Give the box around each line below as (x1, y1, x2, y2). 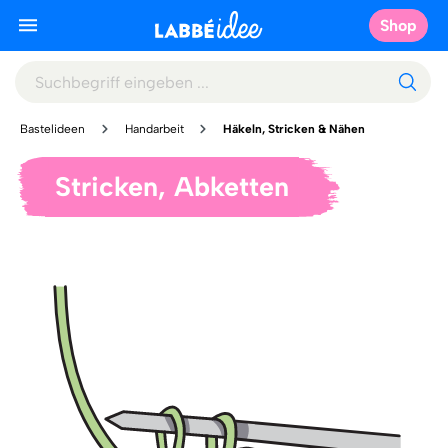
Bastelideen (20, 122, 85, 136)
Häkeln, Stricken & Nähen (223, 122, 366, 136)
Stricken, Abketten (55, 170, 289, 203)
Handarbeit (124, 122, 184, 136)
